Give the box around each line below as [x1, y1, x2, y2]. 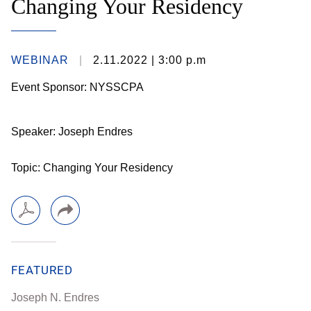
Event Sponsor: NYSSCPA [11, 81, 144, 93]
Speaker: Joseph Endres [11, 126, 133, 137]
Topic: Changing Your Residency [11, 162, 176, 174]
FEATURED [11, 263, 73, 277]
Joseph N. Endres [11, 292, 99, 303]
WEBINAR [11, 54, 69, 66]
